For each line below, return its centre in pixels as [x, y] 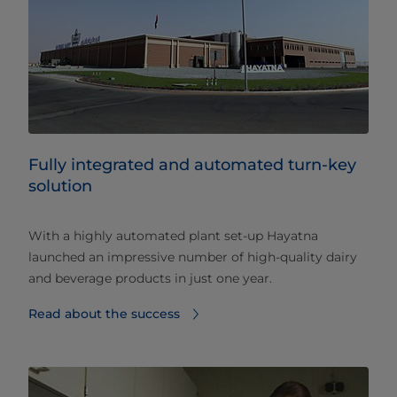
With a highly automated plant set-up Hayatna [173, 236]
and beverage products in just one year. [150, 279]
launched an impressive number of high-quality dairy [193, 257]
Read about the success [104, 314]
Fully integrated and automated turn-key [192, 165]
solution [60, 187]
